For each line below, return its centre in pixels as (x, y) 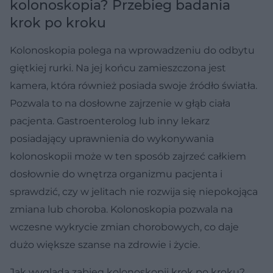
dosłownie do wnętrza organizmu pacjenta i (116, 174)
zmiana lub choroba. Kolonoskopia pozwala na (121, 209)
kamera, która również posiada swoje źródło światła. (133, 85)
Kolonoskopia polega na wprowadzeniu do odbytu (132, 50)
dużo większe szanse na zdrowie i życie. (105, 244)
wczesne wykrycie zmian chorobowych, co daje (124, 227)
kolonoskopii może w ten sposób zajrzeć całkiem (128, 156)
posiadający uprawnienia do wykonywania (112, 138)
